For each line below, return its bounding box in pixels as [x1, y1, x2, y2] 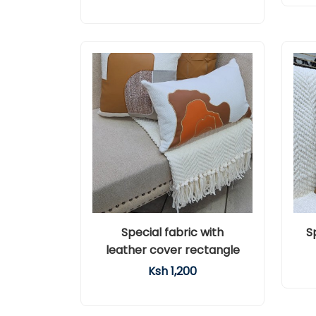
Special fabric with [121, 224, 224, 241]
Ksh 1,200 [148, 263, 197, 279]
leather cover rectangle [105, 242, 240, 258]
